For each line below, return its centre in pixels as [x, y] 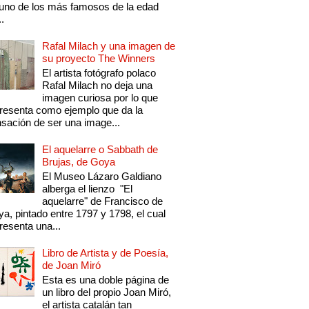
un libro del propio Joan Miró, [107, 292]
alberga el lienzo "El [88, 189]
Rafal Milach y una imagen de [109, 46]
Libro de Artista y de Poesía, [106, 253]
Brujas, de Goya [79, 162]
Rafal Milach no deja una [98, 86]
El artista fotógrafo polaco [99, 73]
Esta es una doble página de [106, 280]
